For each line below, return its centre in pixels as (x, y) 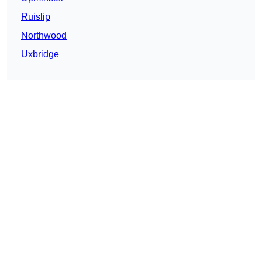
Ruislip (36, 17)
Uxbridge (40, 54)
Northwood (44, 36)
